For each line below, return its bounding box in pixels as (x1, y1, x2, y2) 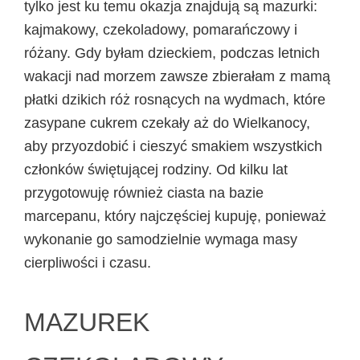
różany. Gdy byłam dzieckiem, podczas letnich (24, 45, 320, 62)
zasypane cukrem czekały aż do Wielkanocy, (24, 115, 310, 132)
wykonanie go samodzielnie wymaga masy (24, 231, 297, 248)
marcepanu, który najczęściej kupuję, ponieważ (24, 208, 326, 225)
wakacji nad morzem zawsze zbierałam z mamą (24, 68, 330, 85)
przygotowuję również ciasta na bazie (24, 185, 264, 202)
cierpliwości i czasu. (24, 255, 151, 272)
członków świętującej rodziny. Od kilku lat (24, 162, 288, 178)
